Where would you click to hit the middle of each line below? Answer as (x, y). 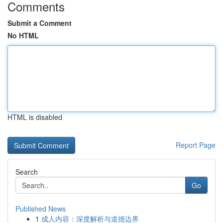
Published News (41, 209)
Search (27, 172)
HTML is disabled (35, 117)
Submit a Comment (40, 23)
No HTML (23, 35)
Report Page (196, 145)
